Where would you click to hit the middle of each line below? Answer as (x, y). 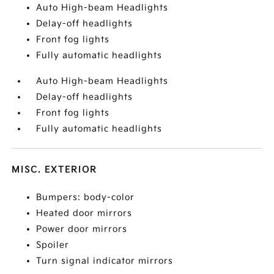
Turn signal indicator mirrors (105, 261)
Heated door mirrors (84, 213)
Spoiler (53, 245)
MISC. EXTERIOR (55, 170)
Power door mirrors (82, 229)
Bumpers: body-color (86, 197)
